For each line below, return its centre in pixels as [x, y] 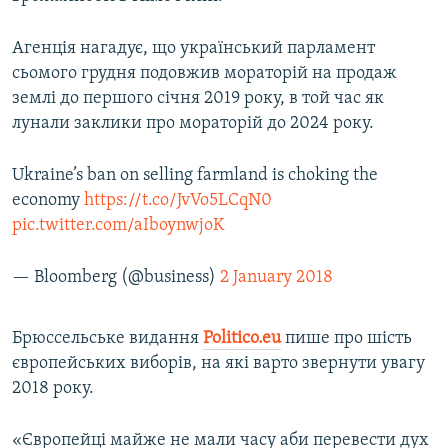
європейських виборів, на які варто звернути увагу [218, 364]
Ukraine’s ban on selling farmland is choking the [195, 176]
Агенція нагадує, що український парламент [193, 49]
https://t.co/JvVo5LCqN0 [178, 201]
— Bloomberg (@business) [116, 278]
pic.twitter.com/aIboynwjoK [118, 226]
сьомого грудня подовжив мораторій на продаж [204, 74]
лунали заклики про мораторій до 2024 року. [193, 124]
